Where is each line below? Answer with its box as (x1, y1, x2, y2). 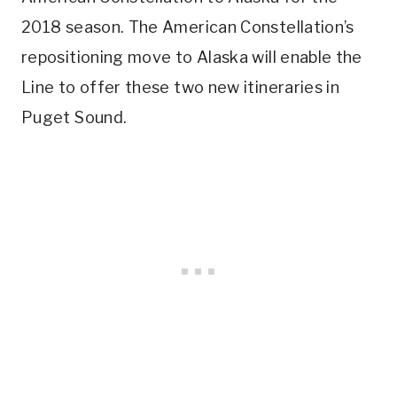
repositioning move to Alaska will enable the (21, 48, 362, 67)
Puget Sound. (21, 108, 128, 128)
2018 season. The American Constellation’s (21, 18, 354, 37)
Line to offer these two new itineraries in (21, 78, 340, 97)
